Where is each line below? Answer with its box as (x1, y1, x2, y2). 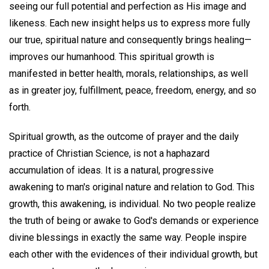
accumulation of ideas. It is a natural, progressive (9, 164, 214, 176)
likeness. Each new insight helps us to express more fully (9, 17, 250, 29)
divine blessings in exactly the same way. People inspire (9, 231, 247, 243)
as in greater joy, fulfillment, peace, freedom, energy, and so (9, 85, 256, 96)
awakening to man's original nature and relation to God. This (9, 181, 255, 193)
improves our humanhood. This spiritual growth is (9, 51, 214, 62)
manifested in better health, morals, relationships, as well (9, 68, 248, 79)
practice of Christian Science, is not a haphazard (9, 147, 210, 159)
